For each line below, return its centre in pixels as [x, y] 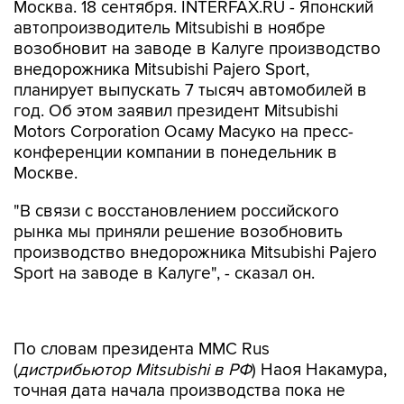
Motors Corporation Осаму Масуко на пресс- [184, 132]
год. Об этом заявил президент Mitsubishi [176, 111]
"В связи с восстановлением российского [176, 211]
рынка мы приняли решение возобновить [178, 232]
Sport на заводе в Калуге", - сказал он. [164, 274]
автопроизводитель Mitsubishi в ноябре [170, 28]
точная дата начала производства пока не [179, 353]
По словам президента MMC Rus [142, 312]
